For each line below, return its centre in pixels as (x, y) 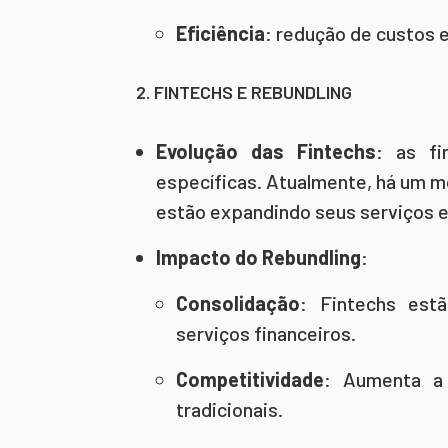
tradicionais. (229, 409)
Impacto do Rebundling (258, 257)
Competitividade (250, 379)
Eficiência (220, 33)
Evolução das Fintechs (266, 151)
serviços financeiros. (266, 333)
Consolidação (238, 303)
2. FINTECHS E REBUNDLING (244, 92)
